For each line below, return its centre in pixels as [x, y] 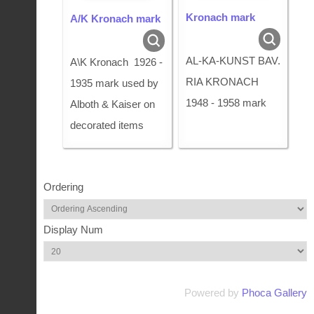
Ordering [65, 187]
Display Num [75, 229]
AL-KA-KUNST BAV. [233, 60]
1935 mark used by [114, 83]
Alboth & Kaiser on [112, 104]
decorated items [107, 125]
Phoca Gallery [274, 293]
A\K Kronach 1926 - [116, 62]
